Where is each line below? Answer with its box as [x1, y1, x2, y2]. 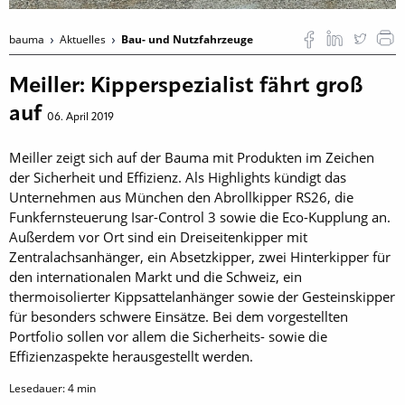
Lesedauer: [9, 381, 68, 397]
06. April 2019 [47, 112, 114, 124]
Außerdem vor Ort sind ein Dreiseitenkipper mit [9, 228, 307, 247]
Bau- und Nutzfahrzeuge [121, 32, 253, 48]
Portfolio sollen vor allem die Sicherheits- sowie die [9, 327, 327, 346]
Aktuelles [60, 32, 108, 48]
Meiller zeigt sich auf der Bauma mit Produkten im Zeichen [9, 148, 374, 167]
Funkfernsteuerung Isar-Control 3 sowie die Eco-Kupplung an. [9, 208, 391, 227]
